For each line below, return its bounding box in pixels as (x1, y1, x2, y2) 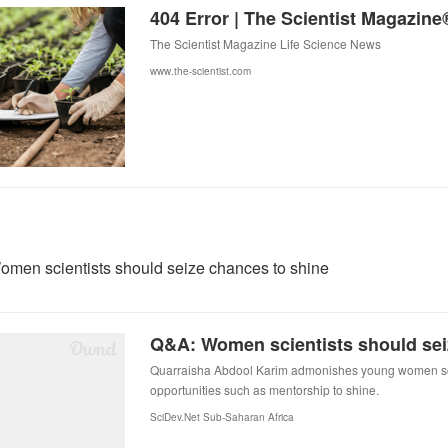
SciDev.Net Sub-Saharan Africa (150, 410, 294, 424)
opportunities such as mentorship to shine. (150, 381, 379, 398)
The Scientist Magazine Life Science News (150, 35, 381, 52)
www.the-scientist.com (150, 64, 251, 78)
